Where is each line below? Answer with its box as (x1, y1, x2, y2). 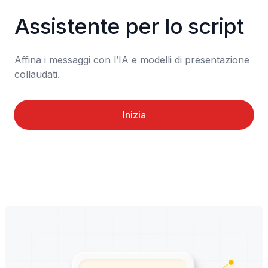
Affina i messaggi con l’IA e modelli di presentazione (14, 54, 249, 66)
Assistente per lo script (14, 13, 244, 39)
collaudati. (14, 68, 60, 80)
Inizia (122, 109, 146, 121)
